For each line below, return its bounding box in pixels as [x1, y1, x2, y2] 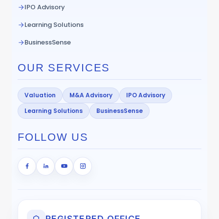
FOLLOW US [18, 131, 88, 143]
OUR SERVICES [18, 61, 110, 74]
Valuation [24, 90, 56, 99]
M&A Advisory [69, 90, 112, 99]
